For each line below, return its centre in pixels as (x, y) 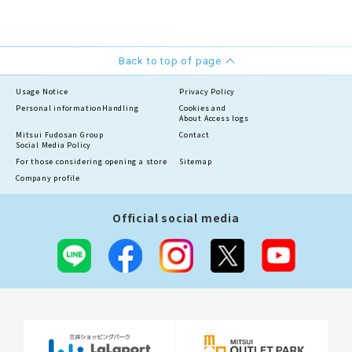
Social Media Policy (54, 145)
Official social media (176, 217)
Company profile (48, 178)
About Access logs (214, 118)
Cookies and (203, 108)
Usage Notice (42, 91)
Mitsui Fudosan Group (60, 134)
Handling (121, 108)
